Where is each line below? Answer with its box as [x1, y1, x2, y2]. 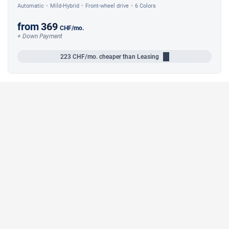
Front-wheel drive [85, 2, 129, 9]
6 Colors [135, 2, 156, 9]
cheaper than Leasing [97, 53, 159, 60]
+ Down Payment [17, 33, 62, 40]
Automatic [17, 2, 44, 9]
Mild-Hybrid [50, 2, 79, 9]
